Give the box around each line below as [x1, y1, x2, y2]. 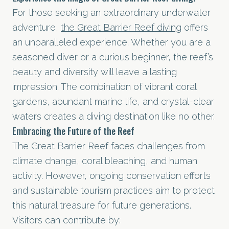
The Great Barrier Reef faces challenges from [12, 140, 205, 151]
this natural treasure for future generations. [12, 199, 191, 211]
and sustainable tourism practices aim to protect [12, 185, 215, 196]
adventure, [12, 21, 61, 33]
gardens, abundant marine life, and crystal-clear [12, 96, 214, 107]
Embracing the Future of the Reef [12, 124, 134, 138]
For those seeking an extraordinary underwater [12, 7, 211, 18]
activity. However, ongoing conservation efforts [12, 170, 211, 181]
